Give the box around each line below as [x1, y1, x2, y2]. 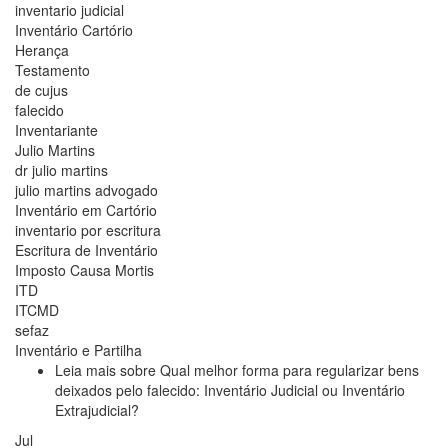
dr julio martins [15, 159, 108, 180]
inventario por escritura [15, 219, 161, 240]
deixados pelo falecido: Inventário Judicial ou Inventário [55, 379, 405, 400]
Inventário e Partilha [15, 339, 142, 360]
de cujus [15, 79, 68, 100]
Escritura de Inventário [15, 239, 158, 260]
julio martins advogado [15, 179, 158, 200]
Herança [15, 39, 69, 60]
